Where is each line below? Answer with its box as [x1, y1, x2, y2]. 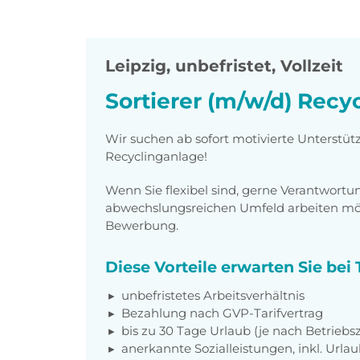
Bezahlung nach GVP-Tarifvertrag [121, 305, 323, 321]
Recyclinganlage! [105, 148, 207, 164]
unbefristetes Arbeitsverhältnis [121, 287, 305, 303]
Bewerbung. [105, 217, 178, 233]
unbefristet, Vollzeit [175, 56, 343, 76]
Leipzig [105, 56, 166, 76]
